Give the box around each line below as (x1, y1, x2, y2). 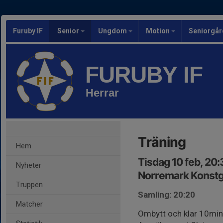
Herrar (86, 87, 119, 99)
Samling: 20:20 (138, 190, 195, 200)
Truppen (16, 180, 43, 189)
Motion (146, 27, 171, 35)
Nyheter (16, 161, 41, 170)
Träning (138, 134, 186, 150)
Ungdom (98, 27, 128, 35)
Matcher (16, 200, 43, 209)
